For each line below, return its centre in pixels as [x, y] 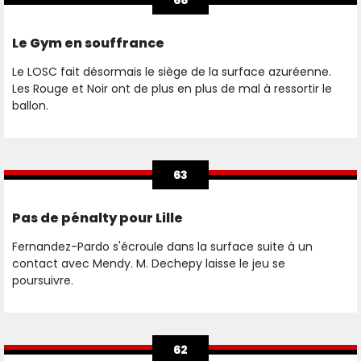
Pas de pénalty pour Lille [98, 218]
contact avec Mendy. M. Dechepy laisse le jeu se [149, 264]
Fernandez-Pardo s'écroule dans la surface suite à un [162, 247]
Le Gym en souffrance [88, 44]
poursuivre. [43, 281]
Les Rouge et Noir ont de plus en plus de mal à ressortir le [172, 89]
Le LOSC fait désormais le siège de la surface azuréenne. [172, 72]
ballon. [32, 106]
